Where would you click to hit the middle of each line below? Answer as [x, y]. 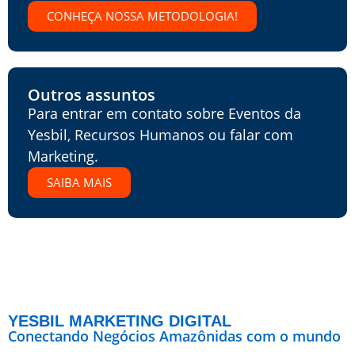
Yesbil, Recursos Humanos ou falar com [160, 135]
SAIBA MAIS [79, 182]
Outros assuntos [92, 95]
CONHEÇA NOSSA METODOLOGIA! [142, 16]
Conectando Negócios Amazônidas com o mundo [174, 336]
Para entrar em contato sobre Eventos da [164, 114]
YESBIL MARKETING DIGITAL [120, 321]
